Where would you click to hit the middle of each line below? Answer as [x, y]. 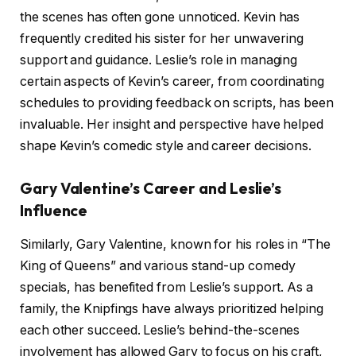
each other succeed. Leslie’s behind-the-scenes [160, 330]
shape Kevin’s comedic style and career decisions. [166, 146]
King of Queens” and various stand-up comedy [158, 265]
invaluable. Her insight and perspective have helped [172, 125]
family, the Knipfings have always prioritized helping [172, 308]
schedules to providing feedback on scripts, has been [177, 103]
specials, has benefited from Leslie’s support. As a [166, 287]
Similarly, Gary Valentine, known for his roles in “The [175, 244]
